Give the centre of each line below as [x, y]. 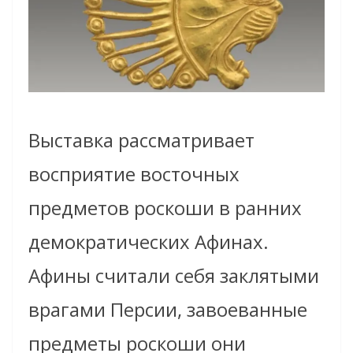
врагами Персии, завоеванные [168, 309]
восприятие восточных [134, 173]
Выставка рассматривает [141, 139]
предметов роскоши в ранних [165, 207]
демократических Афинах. [149, 241]
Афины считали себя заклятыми [174, 275]
